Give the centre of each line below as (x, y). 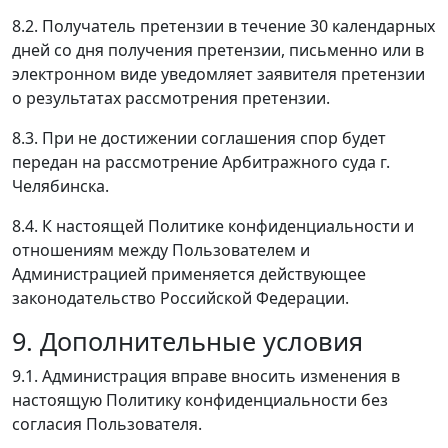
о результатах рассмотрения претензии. (171, 97)
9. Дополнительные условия (187, 340)
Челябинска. (60, 185)
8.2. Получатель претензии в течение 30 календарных (223, 25)
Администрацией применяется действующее (189, 273)
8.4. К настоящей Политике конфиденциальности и (213, 225)
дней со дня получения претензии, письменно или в (218, 49)
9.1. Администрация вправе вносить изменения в (206, 375)
